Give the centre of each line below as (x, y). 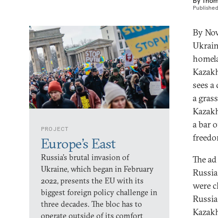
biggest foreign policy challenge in (99, 192)
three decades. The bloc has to (91, 204)
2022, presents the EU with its (92, 181)
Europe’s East (78, 144)
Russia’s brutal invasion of (85, 157)
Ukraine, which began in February (97, 169)
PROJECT (55, 129)
